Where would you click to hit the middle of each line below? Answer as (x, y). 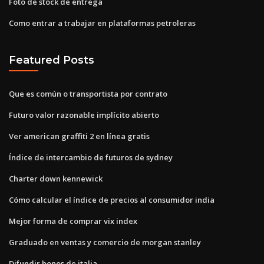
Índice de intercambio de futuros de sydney (91, 157)
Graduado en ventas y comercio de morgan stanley (105, 242)
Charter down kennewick (56, 178)
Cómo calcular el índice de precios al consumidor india (112, 199)
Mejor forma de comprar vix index (73, 221)
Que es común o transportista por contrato (88, 93)
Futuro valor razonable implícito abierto (84, 115)
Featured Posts (52, 60)
